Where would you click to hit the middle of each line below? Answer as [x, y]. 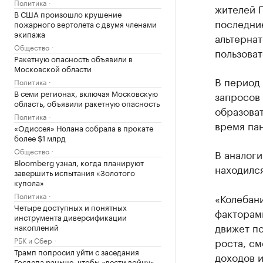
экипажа [30, 33]
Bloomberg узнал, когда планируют [79, 162]
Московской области [53, 68]
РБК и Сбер [33, 240]
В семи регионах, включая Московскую [86, 93]
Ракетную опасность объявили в [73, 58]
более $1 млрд [40, 137]
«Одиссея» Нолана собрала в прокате [84, 127]
